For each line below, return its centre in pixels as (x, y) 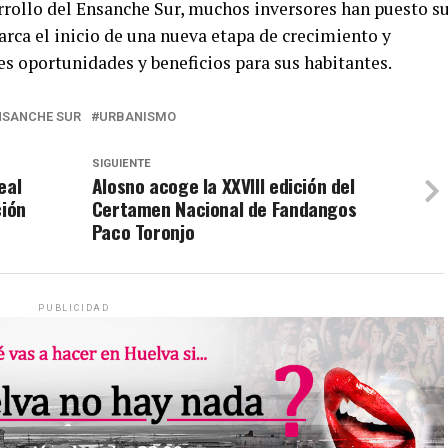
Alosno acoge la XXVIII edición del (223, 186)
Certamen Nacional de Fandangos (224, 209)
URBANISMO (137, 117)
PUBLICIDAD (74, 308)
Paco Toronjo (143, 232)
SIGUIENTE (121, 164)
